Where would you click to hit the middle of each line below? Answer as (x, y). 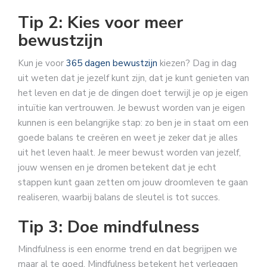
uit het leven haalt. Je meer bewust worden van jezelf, (129, 152)
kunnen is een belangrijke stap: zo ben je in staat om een (133, 122)
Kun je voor (42, 63)
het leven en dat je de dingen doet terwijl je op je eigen (133, 93)
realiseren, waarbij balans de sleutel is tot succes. (119, 197)
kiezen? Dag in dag (197, 63)
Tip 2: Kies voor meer (100, 22)
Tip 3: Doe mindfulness (109, 227)
